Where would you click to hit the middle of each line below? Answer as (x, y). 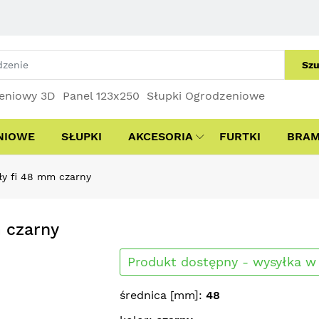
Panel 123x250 (101, 96)
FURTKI (240, 136)
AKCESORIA (161, 136)
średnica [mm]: (162, 295)
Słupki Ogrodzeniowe (206, 96)
